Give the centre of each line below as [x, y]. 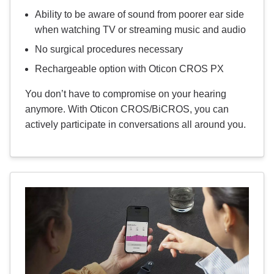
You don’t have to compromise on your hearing [126, 94]
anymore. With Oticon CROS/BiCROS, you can [127, 109]
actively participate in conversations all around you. [135, 124]
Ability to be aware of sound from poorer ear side [139, 14]
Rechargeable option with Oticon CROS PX [129, 68]
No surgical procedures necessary [109, 49]
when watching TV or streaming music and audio [140, 29]
